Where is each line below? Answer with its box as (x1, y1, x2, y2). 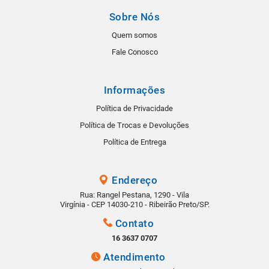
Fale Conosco (111, 47, 158, 57)
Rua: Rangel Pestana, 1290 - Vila (80, 190, 189, 200)
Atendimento (103, 251, 166, 264)
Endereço (112, 174, 157, 187)
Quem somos (112, 31, 157, 40)
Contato (115, 217, 154, 230)
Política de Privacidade (96, 104, 173, 113)
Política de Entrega (103, 138, 166, 147)
